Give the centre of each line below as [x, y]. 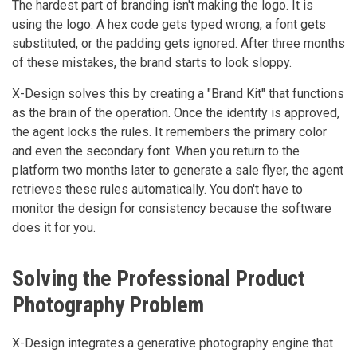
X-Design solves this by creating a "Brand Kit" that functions [178, 93]
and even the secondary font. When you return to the [156, 151]
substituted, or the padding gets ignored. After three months [178, 43]
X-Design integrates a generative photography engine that [173, 343]
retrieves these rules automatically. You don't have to [157, 189]
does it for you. [54, 227]
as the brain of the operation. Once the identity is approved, [176, 112]
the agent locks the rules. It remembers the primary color [169, 131]
